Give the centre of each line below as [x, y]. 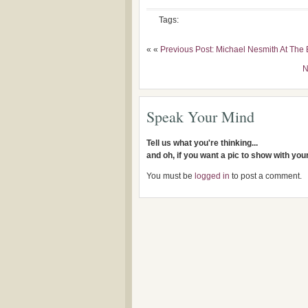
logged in [212, 176]
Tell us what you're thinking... [202, 143]
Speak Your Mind [200, 117]
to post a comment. [266, 176]
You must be [170, 176]
